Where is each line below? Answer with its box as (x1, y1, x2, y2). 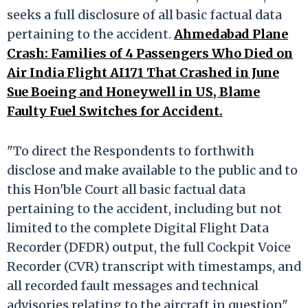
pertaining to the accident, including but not (7, 200, 282, 217)
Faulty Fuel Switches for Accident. (7, 102, 223, 119)
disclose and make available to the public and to (7, 162, 298, 178)
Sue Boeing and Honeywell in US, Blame (7, 83, 260, 100)
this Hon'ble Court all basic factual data (7, 181, 245, 197)
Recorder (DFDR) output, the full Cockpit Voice (7, 239, 291, 255)
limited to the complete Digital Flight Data (7, 219, 269, 236)
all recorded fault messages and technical (7, 277, 258, 294)
